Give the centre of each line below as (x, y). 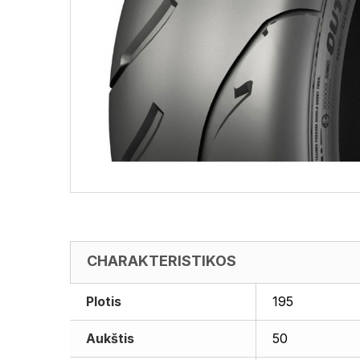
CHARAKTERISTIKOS (162, 261)
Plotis (104, 301)
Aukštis (110, 338)
